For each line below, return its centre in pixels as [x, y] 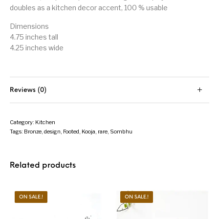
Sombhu [121, 132]
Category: [23, 122]
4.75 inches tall [34, 37]
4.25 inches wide [37, 48]
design [53, 132]
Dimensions [30, 26]
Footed [71, 132]
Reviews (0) [28, 90]
